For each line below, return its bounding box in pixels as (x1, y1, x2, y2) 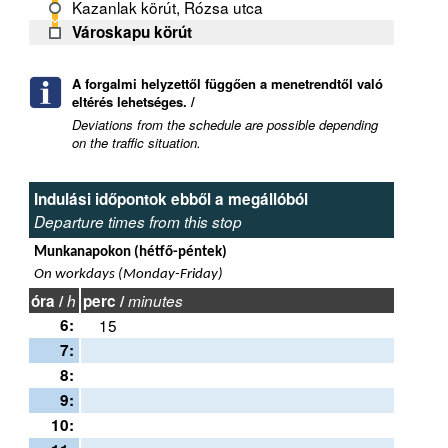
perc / (83, 290, 128, 313)
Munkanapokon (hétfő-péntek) (34, 244, 227, 261)
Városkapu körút (72, 21, 193, 44)
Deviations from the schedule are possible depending (72, 115, 378, 135)
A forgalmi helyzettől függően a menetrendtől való (72, 74, 383, 94)
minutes (128, 290, 183, 312)
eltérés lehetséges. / (72, 92, 195, 112)
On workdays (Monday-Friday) (34, 266, 223, 283)
